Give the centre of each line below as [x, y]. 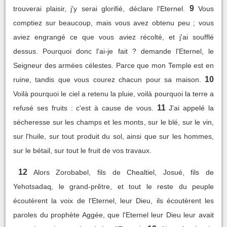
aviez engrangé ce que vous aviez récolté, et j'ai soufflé [113, 37]
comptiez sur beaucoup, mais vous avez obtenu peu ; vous [113, 23]
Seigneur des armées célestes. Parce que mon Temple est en [113, 65]
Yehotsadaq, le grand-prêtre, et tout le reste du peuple [113, 186]
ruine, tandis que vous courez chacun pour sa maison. [107, 80]
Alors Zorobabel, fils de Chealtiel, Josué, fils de [123, 172]
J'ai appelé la [192, 108]
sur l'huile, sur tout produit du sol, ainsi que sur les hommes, [113, 136]
